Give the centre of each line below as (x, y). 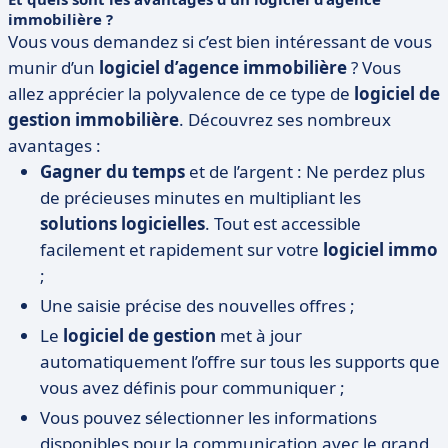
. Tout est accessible (283, 223)
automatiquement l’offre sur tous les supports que (240, 361)
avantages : (54, 145)
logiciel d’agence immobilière (223, 67)
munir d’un (53, 67)
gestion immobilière (93, 119)
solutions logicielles (122, 223)
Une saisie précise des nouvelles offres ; (197, 305)
